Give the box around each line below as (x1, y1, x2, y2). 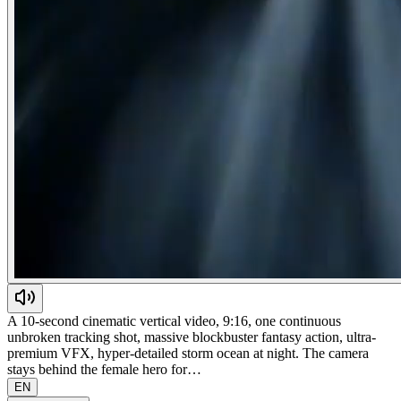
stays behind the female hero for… (7, 361, 201, 377)
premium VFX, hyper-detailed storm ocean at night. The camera (7, 345, 369, 361)
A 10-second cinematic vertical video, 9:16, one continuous (7, 312, 341, 328)
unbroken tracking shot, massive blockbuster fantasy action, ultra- (7, 328, 376, 345)
